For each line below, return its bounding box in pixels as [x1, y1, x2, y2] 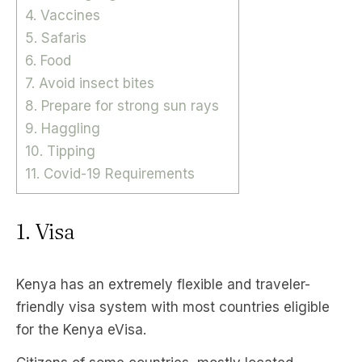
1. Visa [16, 218, 75, 245]
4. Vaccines [25, 7, 100, 24]
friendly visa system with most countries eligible [16, 299, 330, 315]
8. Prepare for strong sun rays [25, 98, 219, 115]
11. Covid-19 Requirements [25, 166, 195, 183]
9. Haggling [25, 120, 100, 137]
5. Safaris [25, 30, 86, 47]
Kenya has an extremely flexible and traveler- [16, 276, 310, 293]
